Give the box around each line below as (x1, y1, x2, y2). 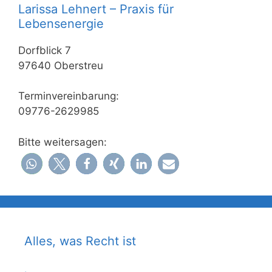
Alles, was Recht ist (24, 233, 136, 248)
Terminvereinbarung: (18, 90, 119, 103)
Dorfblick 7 (18, 44, 71, 56)
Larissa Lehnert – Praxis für (18, 1, 174, 16)
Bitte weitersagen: (18, 135, 107, 148)
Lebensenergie (18, 16, 104, 31)
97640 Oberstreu (18, 59, 103, 72)
